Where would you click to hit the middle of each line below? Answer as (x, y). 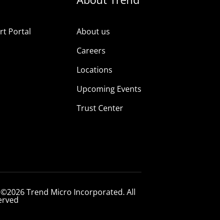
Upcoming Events (109, 89)
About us (93, 32)
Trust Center (100, 108)
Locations (94, 70)
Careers (91, 51)
